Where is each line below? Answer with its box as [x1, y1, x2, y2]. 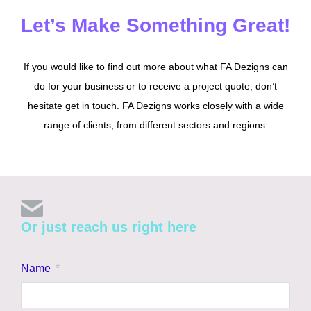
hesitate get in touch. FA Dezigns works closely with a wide [27, 100, 284, 112]
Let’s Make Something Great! [21, 15, 290, 37]
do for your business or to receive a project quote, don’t [34, 81, 277, 92]
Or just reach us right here [21, 219, 196, 235]
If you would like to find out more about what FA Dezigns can [23, 61, 288, 73]
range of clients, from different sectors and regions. [43, 119, 268, 131]
